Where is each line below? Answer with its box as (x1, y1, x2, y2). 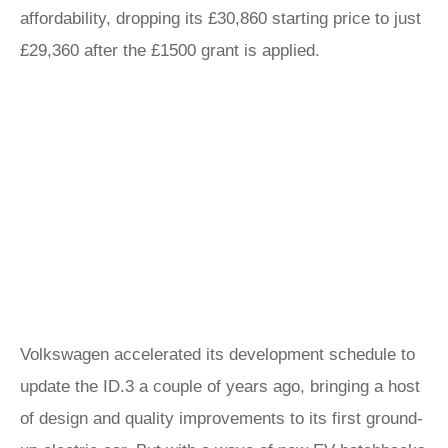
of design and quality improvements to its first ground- (20, 409, 423, 428)
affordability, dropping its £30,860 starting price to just (20, 9, 421, 28)
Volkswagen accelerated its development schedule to (20, 345, 415, 364)
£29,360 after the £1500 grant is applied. (20, 41, 320, 60)
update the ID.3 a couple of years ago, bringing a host (20, 377, 420, 396)
